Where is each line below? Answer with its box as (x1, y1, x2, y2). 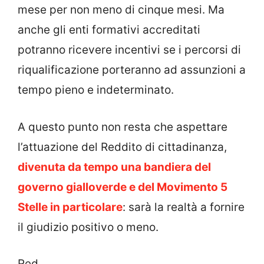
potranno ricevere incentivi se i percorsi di (18, 43, 241, 57)
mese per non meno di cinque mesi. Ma (18, 3, 225, 17)
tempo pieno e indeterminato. (18, 83, 174, 97)
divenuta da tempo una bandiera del (18, 160, 211, 174)
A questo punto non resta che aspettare (18, 120, 227, 134)
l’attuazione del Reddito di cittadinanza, (18, 140, 227, 154)
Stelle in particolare (18, 200, 123, 214)
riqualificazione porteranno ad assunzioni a (18, 63, 246, 77)
